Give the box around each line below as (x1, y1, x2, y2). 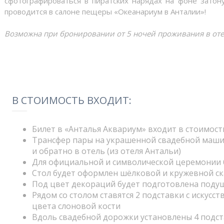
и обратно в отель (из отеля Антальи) (32, 145, 181, 156)
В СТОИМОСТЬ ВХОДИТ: (12, 93, 131, 107)
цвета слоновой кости (32, 200, 120, 211)
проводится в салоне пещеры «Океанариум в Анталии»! (4, 6, 206, 16)
